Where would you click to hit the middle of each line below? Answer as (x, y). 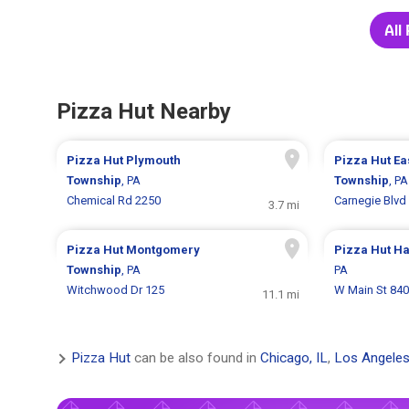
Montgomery (163, 250)
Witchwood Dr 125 (116, 290)
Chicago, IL (294, 358)
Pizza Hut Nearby (144, 112)
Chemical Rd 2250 (114, 201)
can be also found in (195, 358)
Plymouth (154, 161)
